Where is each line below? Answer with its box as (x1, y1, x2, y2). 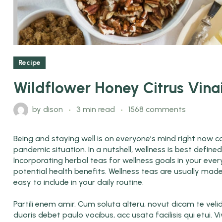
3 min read (76, 105, 117, 114)
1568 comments (128, 105, 186, 114)
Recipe (18, 58, 41, 67)
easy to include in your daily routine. (13, 177, 144, 187)
